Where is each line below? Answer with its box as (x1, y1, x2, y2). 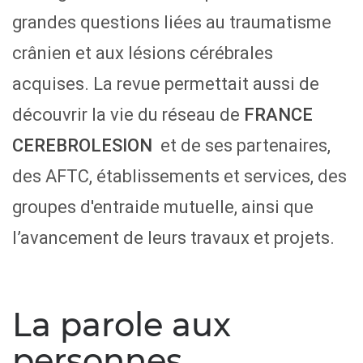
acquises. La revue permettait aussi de (12, 73, 319, 96)
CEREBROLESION (12, 135, 152, 157)
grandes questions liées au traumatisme (12, 11, 331, 34)
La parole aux (12, 305, 231, 345)
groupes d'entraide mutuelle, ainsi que (12, 196, 314, 219)
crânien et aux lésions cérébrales (12, 42, 273, 65)
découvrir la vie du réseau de (12, 104, 244, 126)
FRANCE (244, 104, 313, 126)
